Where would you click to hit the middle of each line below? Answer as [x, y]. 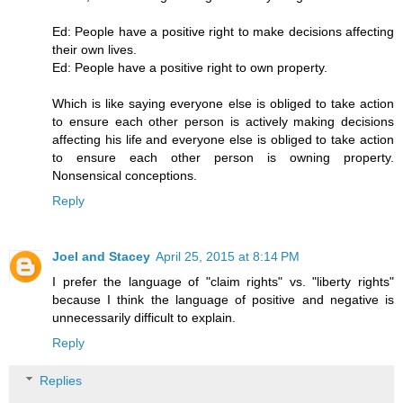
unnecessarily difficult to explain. [144, 318]
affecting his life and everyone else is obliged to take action [223, 140]
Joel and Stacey [101, 257]
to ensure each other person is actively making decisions [223, 122]
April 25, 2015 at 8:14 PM [228, 257]
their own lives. [94, 50]
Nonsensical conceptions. [125, 176]
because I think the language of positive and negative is [223, 300]
